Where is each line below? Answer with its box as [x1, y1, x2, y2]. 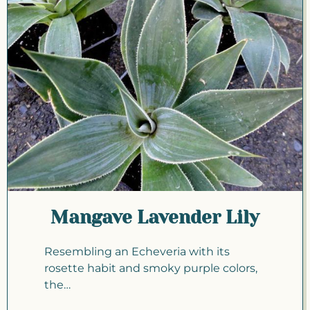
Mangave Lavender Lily [51, 207, 259, 228]
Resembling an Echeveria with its [44, 245, 230, 259]
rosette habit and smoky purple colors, [44, 262, 258, 275]
